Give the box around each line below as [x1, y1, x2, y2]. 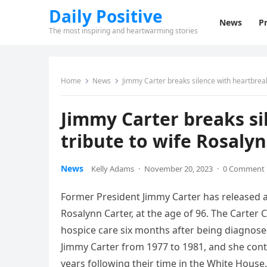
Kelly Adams [91, 163, 134, 174]
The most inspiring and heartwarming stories [49, 26, 198, 36]
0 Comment [223, 163, 265, 174]
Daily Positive [49, 5, 163, 27]
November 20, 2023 [144, 163, 213, 174]
